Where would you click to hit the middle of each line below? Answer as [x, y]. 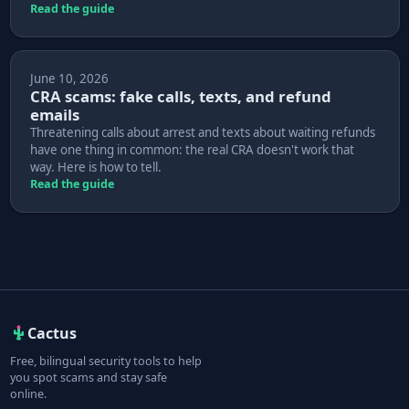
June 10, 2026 [69, 79]
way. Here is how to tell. [95, 168]
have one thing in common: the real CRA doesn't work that [192, 150]
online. [28, 394]
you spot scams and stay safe [88, 378]
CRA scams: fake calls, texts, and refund [180, 97]
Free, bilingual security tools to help [105, 362]
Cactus [52, 334]
